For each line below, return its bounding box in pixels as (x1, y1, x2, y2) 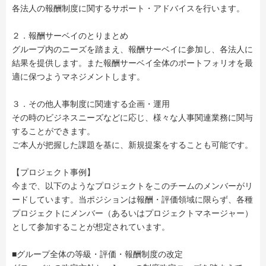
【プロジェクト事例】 (12, 167, 95, 178)
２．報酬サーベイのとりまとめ (12, 31, 128, 41)
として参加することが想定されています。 (12, 222, 170, 232)
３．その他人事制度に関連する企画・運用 (12, 99, 170, 109)
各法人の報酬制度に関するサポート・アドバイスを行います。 (12, 4, 245, 14)
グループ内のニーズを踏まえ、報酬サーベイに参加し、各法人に (12, 45, 253, 55)
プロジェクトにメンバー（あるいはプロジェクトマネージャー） (12, 208, 253, 218)
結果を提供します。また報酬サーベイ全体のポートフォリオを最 (12, 58, 253, 68)
